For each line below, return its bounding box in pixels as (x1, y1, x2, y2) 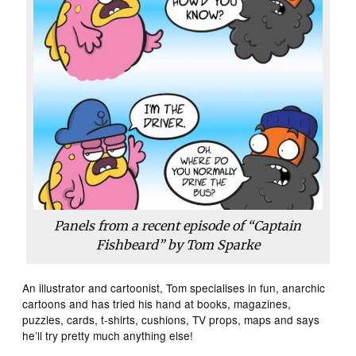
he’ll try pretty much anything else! (22, 327, 194, 344)
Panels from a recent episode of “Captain (54, 218, 302, 234)
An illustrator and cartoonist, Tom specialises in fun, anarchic (22, 280, 326, 296)
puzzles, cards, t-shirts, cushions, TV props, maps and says (22, 311, 320, 328)
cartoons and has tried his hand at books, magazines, (22, 296, 292, 312)
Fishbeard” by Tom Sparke (95, 237, 260, 253)
